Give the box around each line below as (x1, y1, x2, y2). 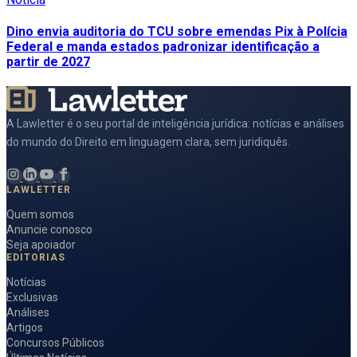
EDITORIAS (6, 252, 65, 264)
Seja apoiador (6, 238, 76, 252)
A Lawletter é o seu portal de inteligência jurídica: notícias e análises (6, 117, 344, 131)
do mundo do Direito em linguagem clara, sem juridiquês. (6, 135, 290, 149)
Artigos (6, 321, 43, 335)
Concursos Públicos (6, 336, 104, 350)
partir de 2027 (6, 54, 90, 70)
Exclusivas (6, 291, 58, 304)
